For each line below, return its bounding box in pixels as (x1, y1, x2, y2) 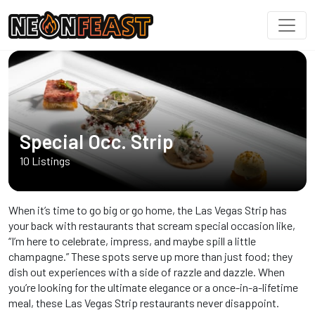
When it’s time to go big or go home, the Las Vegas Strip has (8, 203, 287, 217)
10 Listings (20, 154, 70, 167)
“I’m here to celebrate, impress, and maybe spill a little (8, 234, 256, 247)
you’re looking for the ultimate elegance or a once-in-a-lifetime (8, 281, 298, 294)
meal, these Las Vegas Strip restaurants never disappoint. (8, 296, 279, 309)
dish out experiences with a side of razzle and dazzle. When (8, 265, 285, 278)
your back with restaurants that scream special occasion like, (8, 219, 295, 232)
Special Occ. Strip (20, 129, 174, 153)
